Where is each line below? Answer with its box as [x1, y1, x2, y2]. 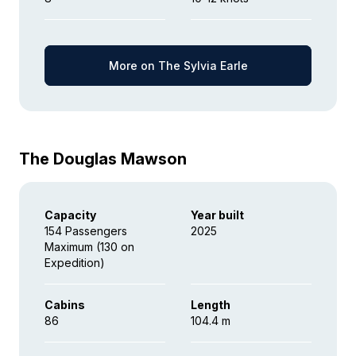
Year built [191, 208, 244, 222]
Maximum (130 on [44, 240, 134, 253]
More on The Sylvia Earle [108, 59, 248, 72]
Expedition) [44, 256, 105, 269]
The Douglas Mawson [19, 149, 187, 168]
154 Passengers [44, 224, 127, 238]
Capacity [44, 208, 96, 222]
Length [191, 298, 230, 311]
